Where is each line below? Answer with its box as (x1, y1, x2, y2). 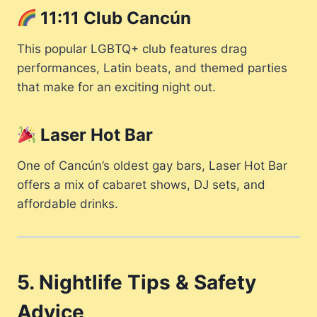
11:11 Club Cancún (36, 8, 192, 29)
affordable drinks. (17, 197, 118, 212)
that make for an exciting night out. (17, 80, 216, 95)
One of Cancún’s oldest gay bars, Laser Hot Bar (17, 158, 287, 173)
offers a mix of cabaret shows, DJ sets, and (17, 178, 265, 192)
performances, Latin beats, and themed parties (17, 61, 287, 76)
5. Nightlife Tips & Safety (17, 270, 256, 295)
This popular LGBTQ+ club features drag (17, 42, 247, 57)
